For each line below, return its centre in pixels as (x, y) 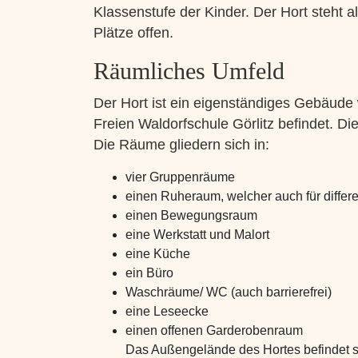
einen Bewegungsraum (191, 215)
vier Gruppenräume (180, 177)
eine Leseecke (167, 311)
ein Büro (149, 273)
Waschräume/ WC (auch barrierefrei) (229, 292)
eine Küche (158, 254)
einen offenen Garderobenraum (214, 330)
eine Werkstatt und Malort (197, 235)
